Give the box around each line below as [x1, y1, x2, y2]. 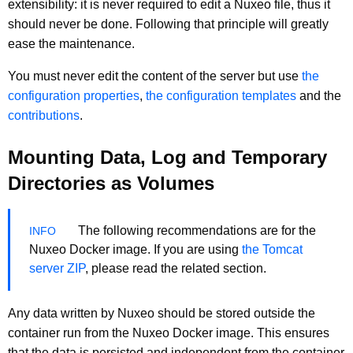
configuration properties [8, 88, 139, 102]
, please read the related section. [85, 261, 266, 275]
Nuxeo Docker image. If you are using [29, 242, 242, 256]
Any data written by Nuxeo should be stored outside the [8, 306, 315, 320]
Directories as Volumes [8, 172, 214, 194]
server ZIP [29, 261, 85, 275]
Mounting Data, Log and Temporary [8, 146, 327, 168]
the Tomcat [242, 242, 303, 256]
